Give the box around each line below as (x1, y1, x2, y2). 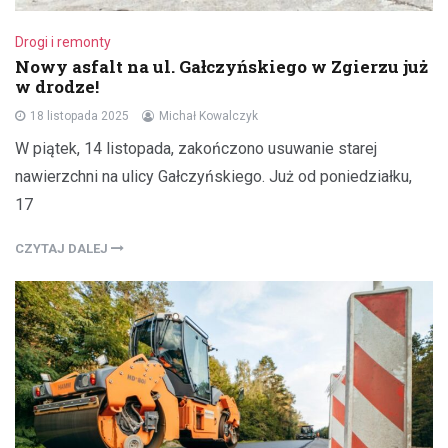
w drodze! (15, 74, 99, 98)
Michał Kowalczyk (159, 108, 258, 123)
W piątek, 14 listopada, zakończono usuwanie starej (15, 138, 377, 158)
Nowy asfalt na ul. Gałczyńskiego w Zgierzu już (15, 54, 428, 78)
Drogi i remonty (15, 33, 111, 50)
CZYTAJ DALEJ (15, 240, 111, 256)
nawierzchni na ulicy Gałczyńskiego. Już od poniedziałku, (15, 166, 412, 186)
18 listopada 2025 (30, 108, 129, 123)
